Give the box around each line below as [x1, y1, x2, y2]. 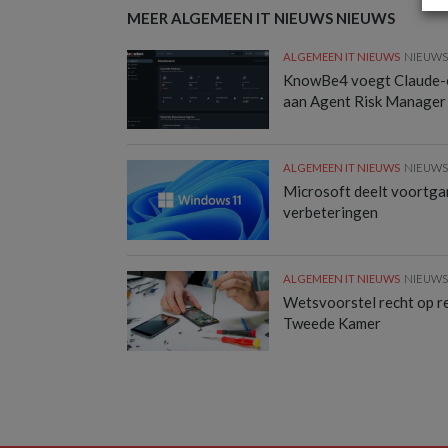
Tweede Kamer [283, 313, 382, 332]
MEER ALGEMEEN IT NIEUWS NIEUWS [127, 9, 395, 27]
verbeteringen [283, 202, 379, 221]
